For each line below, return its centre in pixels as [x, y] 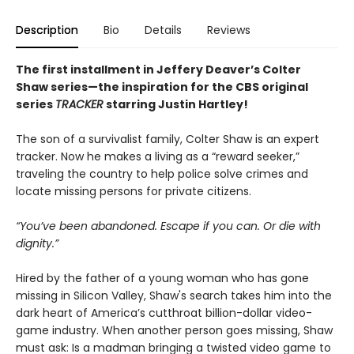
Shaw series [52, 87]
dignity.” [37, 243]
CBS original [272, 87]
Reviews [229, 30]
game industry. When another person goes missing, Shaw [174, 330]
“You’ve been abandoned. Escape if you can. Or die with [168, 226]
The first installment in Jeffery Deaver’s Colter [158, 69]
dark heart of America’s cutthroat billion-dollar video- [164, 313]
